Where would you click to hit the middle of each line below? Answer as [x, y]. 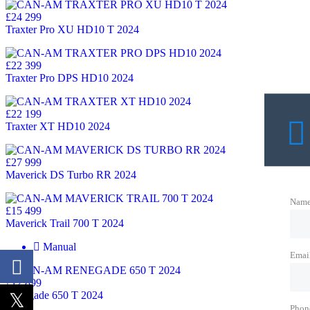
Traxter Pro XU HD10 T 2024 [72, 29]
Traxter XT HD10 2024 [58, 126]
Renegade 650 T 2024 [54, 295]
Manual [60, 246]
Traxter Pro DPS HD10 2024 [70, 77]
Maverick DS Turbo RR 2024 [71, 174]
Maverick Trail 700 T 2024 [65, 223]
